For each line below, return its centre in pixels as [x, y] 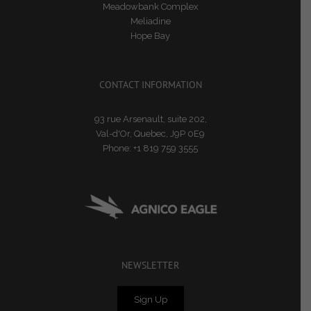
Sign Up [150, 299]
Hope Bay [150, 35]
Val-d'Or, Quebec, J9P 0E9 [150, 133]
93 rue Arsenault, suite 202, [150, 119]
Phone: [118, 148]
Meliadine [150, 21]
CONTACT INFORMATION [150, 84]
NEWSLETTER [150, 265]
